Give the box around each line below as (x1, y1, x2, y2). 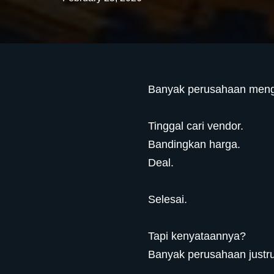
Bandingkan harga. (148, 138, 241, 150)
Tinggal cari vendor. (148, 120, 244, 132)
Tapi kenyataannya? (148, 230, 246, 242)
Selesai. (148, 193, 188, 206)
